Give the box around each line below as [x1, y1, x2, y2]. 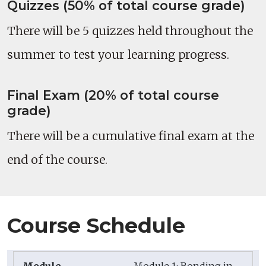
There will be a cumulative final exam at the [7, 129, 254, 144]
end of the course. [7, 153, 107, 167]
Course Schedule [7, 213, 185, 239]
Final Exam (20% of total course [7, 87, 219, 103]
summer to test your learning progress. [7, 47, 229, 62]
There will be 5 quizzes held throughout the [7, 24, 253, 39]
